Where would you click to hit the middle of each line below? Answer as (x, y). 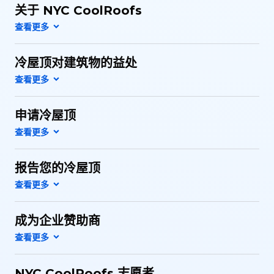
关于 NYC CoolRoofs (78, 10)
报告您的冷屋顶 (57, 168)
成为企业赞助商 (57, 221)
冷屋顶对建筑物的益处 (76, 63)
